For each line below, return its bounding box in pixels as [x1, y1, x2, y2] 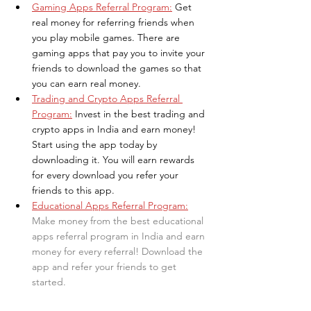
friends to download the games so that [32, 61, 204, 74]
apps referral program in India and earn [32, 229, 208, 242]
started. [32, 275, 66, 288]
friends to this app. [32, 183, 115, 196]
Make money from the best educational [32, 214, 206, 227]
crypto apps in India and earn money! [32, 122, 199, 135]
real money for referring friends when [32, 15, 197, 28]
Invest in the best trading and [75, 107, 208, 120]
